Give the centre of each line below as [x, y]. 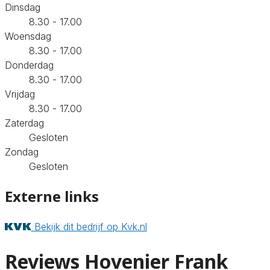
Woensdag [28, 36]
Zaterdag [24, 123]
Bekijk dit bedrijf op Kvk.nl [91, 226]
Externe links [52, 196]
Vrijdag [20, 94]
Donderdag [29, 65]
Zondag [22, 152]
